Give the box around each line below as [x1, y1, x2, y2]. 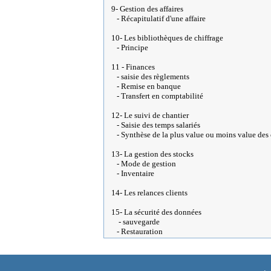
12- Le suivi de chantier [111, 111, 189, 120]
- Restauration [111, 227, 163, 236]
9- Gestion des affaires [111, 4, 183, 13]
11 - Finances [111, 62, 155, 71]
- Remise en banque [111, 82, 181, 91]
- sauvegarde [111, 217, 160, 226]
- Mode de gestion [111, 159, 176, 168]
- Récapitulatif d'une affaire [111, 14, 206, 23]
